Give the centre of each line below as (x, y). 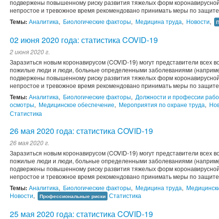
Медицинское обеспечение (77, 105)
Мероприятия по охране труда (162, 105)
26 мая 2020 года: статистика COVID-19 (81, 131)
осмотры (22, 105)
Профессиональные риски (73, 196)
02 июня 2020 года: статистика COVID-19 (84, 40)
